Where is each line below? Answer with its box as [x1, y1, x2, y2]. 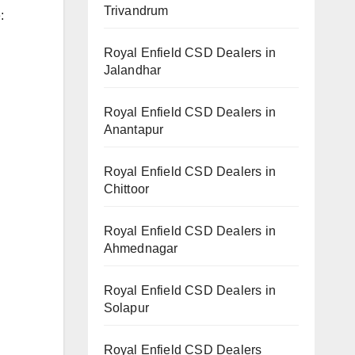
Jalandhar [103, 63, 162, 77]
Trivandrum [103, 3, 169, 17]
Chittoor [103, 181, 150, 196]
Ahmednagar [103, 241, 178, 255]
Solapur [103, 300, 149, 315]
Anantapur [103, 122, 164, 136]
